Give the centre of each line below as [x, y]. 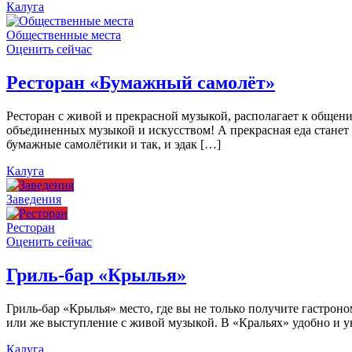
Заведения [34, 199]
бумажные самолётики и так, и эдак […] [114, 144]
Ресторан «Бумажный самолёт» [141, 83]
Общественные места [64, 35]
